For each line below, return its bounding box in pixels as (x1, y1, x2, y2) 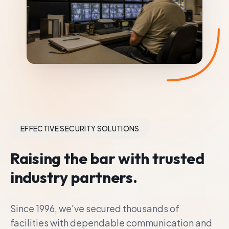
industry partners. (10, 167, 138, 187)
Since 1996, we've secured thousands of (10, 202, 179, 214)
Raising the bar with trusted (10, 148, 204, 168)
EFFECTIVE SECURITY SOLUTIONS (20, 123, 140, 133)
